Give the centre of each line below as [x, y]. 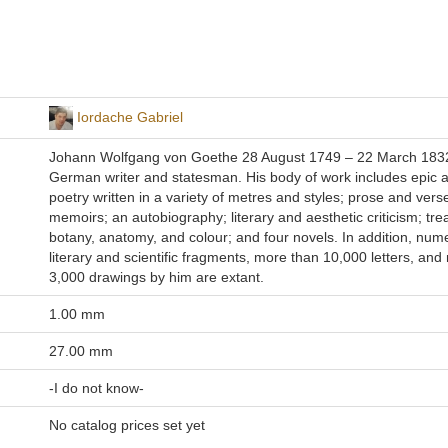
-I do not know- [96, 388]
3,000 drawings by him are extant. [156, 277]
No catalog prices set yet [126, 425]
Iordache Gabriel [129, 116]
